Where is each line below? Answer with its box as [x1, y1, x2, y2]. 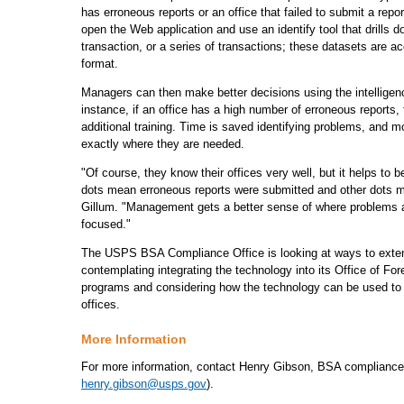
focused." [81, 216, 131, 231]
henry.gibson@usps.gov [81, 377, 207, 390]
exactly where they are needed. [81, 136, 244, 151]
